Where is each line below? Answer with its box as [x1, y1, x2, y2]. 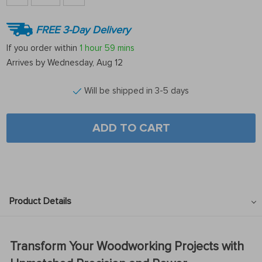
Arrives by [6, 57, 47, 68]
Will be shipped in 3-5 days [84, 85, 189, 96]
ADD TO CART [92, 121, 170, 135]
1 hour [80, 42, 102, 53]
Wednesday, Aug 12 [47, 57, 123, 68]
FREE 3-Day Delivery [36, 23, 130, 36]
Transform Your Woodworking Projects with [10, 239, 244, 254]
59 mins [105, 42, 135, 53]
